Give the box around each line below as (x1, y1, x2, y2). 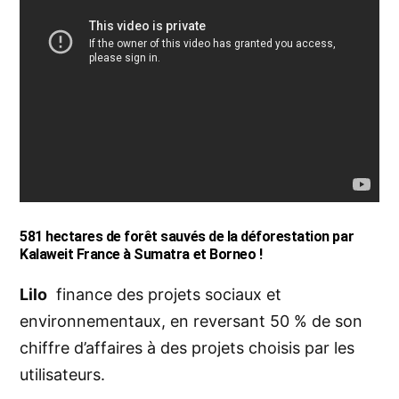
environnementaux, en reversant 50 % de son (20, 311, 362, 330)
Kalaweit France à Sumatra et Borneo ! (20, 245, 263, 263)
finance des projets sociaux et (47, 284, 281, 304)
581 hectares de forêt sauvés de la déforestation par (20, 227, 354, 245)
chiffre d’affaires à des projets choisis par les (20, 338, 354, 357)
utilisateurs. (20, 364, 105, 384)
